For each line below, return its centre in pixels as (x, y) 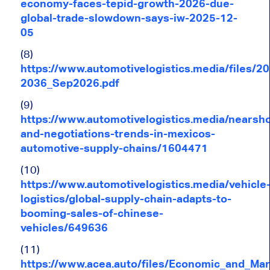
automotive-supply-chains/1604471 (114, 148)
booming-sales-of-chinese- (92, 213)
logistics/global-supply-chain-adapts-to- (126, 198)
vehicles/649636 (64, 227)
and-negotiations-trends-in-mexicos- (118, 133)
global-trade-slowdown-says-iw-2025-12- (129, 17)
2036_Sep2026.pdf (70, 83)
